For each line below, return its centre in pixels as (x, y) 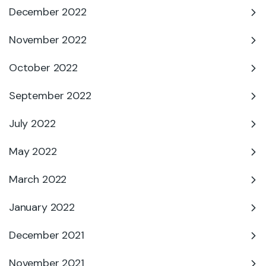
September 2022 (50, 96)
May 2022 (33, 151)
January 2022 (42, 207)
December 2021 (47, 235)
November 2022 (48, 40)
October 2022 (43, 68)
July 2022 (32, 123)
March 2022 (38, 179)
